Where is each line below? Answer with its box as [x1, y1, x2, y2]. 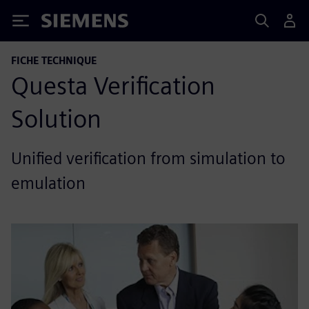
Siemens [41, 16, 87, 30]
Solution [11, 103, 101, 134]
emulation [11, 173, 86, 193]
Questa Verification [11, 70, 215, 101]
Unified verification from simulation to [11, 148, 286, 168]
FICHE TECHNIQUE [11, 54, 97, 66]
